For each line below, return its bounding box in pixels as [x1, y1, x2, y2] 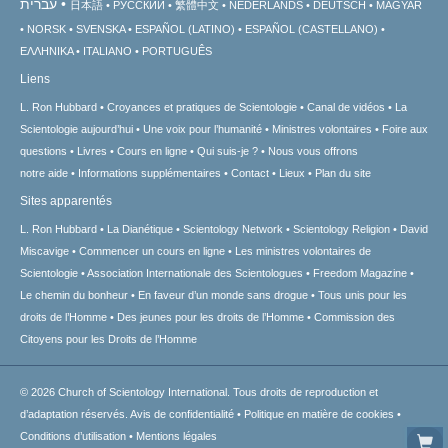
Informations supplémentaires [78, 167, 221, 180]
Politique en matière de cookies [244, 408, 394, 421]
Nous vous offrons [268, 145, 358, 158]
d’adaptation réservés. [20, 408, 130, 421]
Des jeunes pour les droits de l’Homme [117, 311, 304, 324]
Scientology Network [183, 223, 283, 236]
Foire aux [382, 123, 428, 136]
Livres [77, 145, 107, 158]
